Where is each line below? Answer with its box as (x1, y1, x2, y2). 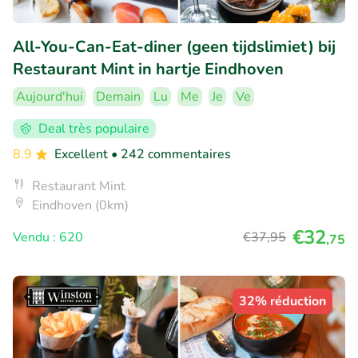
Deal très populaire (38, 119, 149, 137)
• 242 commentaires (111, 145, 231, 163)
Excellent (54, 145, 111, 163)
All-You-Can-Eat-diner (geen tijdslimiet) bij (13, 35, 336, 58)
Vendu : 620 (13, 228, 83, 246)
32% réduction (239, 292, 326, 310)
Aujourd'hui (16, 87, 83, 105)
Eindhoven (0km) (32, 196, 129, 214)
